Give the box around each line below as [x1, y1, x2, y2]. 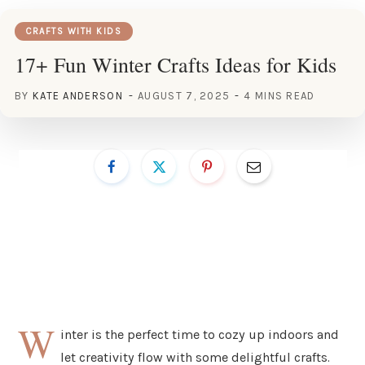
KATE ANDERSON [32, 89, 123, 102]
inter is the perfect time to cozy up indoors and [60, 326, 340, 342]
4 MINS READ [244, 89, 315, 102]
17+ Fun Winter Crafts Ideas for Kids [15, 50, 336, 78]
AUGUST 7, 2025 [138, 89, 231, 102]
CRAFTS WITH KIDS [26, 25, 121, 37]
